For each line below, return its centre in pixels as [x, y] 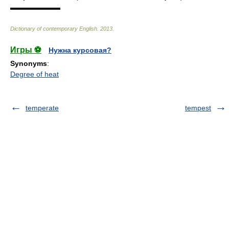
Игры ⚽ [26, 50]
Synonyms [29, 63]
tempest [198, 108]
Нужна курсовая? [80, 50]
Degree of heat [35, 74]
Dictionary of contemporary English [54, 28]
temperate [42, 108]
